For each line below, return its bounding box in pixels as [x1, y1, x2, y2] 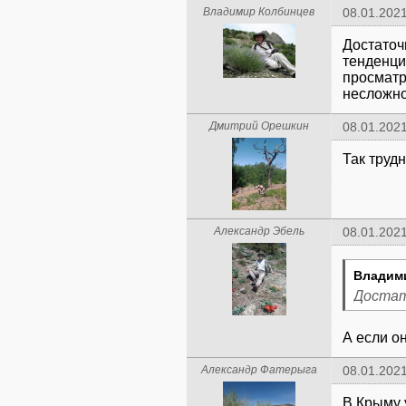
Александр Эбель [213, 225, 304, 237]
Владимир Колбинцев [203, 5, 314, 18]
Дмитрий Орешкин [208, 120, 309, 132]
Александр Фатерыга [200, 363, 317, 376]
